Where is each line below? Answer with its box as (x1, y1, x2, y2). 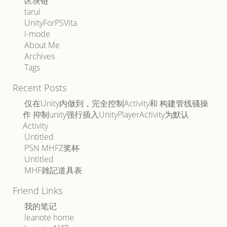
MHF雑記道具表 (24, 165, 82, 176)
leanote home (24, 212, 74, 223)
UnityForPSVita (24, 17, 77, 28)
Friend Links (13, 184, 62, 197)
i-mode (24, 28, 50, 40)
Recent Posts (13, 82, 66, 94)
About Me (24, 40, 60, 51)
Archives (24, 51, 55, 62)
